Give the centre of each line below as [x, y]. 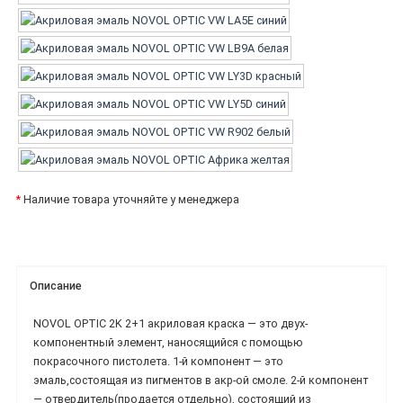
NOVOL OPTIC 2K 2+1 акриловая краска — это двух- [170, 323]
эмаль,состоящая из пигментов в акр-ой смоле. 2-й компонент [201, 380]
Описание [56, 286]
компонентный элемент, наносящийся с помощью [168, 342]
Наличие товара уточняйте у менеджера [130, 200]
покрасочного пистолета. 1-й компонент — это [158, 361]
